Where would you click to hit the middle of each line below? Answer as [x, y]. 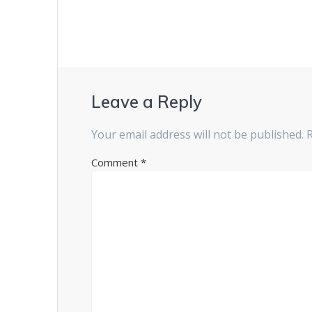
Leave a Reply [147, 101]
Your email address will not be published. [198, 134]
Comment [116, 162]
